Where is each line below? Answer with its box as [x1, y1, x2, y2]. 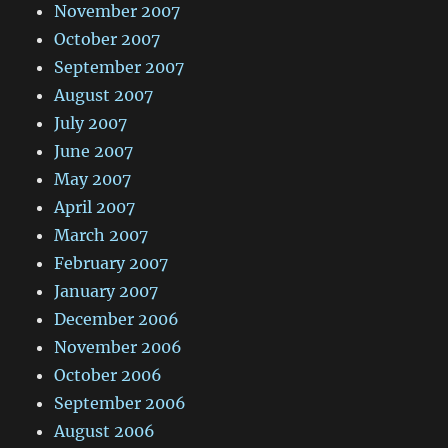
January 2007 [54, 281, 159, 302]
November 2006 [54, 337, 183, 358]
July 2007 [54, 113, 128, 134]
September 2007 [54, 57, 185, 78]
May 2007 [54, 169, 132, 190]
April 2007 [54, 197, 136, 218]
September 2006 [54, 393, 187, 414]
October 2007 [54, 29, 161, 50]
